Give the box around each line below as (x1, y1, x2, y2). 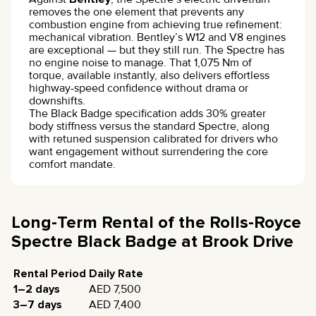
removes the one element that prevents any (29, 5, 244, 20)
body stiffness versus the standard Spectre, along (29, 119, 269, 134)
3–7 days (13, 298, 62, 312)
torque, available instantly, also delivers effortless (29, 68, 269, 83)
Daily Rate (89, 267, 143, 281)
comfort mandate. (29, 157, 116, 172)
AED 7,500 (89, 282, 141, 297)
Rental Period (13, 267, 86, 281)
